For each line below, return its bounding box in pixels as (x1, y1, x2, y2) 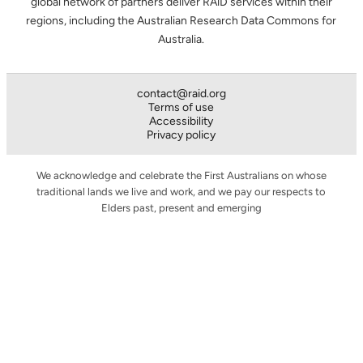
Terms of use (148, 100, 215, 115)
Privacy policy (147, 128, 216, 143)
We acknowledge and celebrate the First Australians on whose (36, 169, 327, 182)
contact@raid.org (137, 87, 226, 101)
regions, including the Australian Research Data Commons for (26, 14, 337, 28)
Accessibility (149, 114, 214, 129)
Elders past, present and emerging (101, 202, 262, 215)
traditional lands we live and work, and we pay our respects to (36, 186, 327, 199)
